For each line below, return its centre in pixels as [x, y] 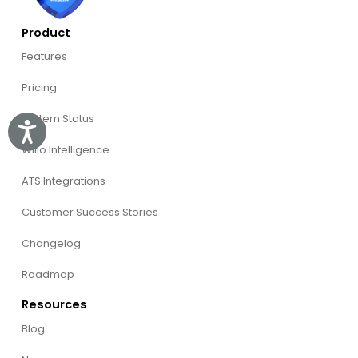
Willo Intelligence [65, 150]
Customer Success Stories [89, 213]
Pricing [39, 88]
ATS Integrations [63, 181]
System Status [58, 119]
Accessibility [79, 130]
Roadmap [48, 275]
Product [46, 32]
